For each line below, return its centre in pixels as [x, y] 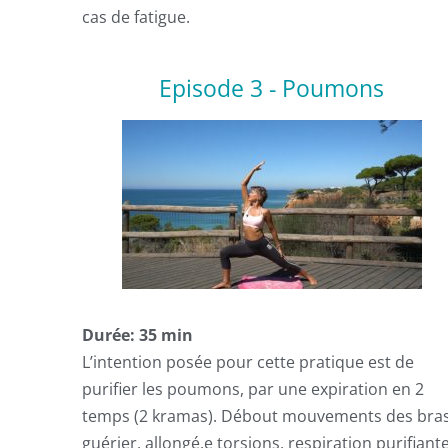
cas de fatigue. [136, 16]
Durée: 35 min [137, 334]
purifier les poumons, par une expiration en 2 [253, 388]
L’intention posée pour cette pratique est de [248, 361]
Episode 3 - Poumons [272, 87]
